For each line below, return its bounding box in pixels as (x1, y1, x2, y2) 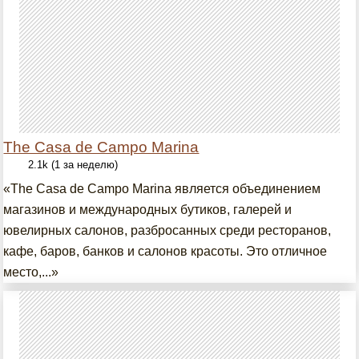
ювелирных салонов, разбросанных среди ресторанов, (3, 224, 332, 237)
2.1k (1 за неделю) (28, 159, 119, 171)
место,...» (3, 265, 59, 279)
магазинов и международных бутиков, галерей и (3, 203, 292, 216)
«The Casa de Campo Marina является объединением (3, 182, 321, 196)
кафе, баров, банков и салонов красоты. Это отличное (3, 244, 328, 258)
